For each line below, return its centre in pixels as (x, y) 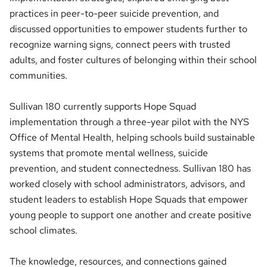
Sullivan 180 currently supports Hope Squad (103, 106)
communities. (38, 75)
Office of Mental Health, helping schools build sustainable (132, 137)
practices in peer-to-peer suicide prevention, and (114, 13)
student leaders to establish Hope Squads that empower (129, 199)
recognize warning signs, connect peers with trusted (120, 44)
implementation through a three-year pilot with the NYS (129, 122)
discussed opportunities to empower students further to (128, 29)
